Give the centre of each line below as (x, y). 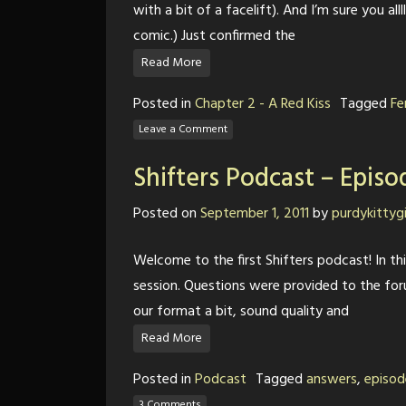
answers (332, 380)
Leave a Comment (183, 129)
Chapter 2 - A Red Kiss (263, 104)
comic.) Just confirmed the (214, 36)
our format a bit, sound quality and (241, 312)
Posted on (167, 214)
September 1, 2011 (255, 214)
